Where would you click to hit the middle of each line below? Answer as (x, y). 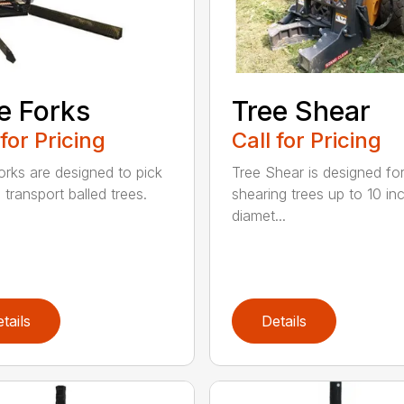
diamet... (258, 216)
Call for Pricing (306, 141)
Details (284, 321)
